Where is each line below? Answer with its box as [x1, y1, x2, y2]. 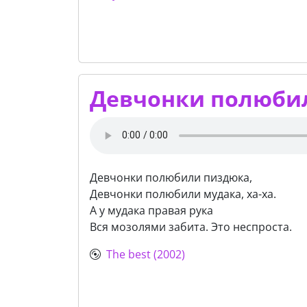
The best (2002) [106, 246, 185, 262]
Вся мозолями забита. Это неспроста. [90, 219, 292, 234]
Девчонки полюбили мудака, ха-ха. [90, 186, 276, 201]
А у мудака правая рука [90, 202, 213, 218]
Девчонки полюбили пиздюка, [90, 169, 252, 185]
